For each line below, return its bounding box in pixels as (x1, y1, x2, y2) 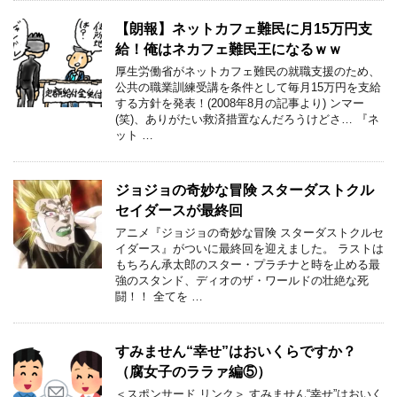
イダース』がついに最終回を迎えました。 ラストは (115, 241, 384, 255)
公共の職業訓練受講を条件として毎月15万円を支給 (115, 80, 381, 94)
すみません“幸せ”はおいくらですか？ (115, 343, 356, 359)
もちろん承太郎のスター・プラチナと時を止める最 (115, 257, 380, 271)
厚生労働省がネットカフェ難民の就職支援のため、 (115, 64, 380, 78)
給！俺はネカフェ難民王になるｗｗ (115, 41, 342, 57)
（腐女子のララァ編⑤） (115, 363, 271, 379)
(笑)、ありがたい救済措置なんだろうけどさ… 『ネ (115, 112, 379, 126)
